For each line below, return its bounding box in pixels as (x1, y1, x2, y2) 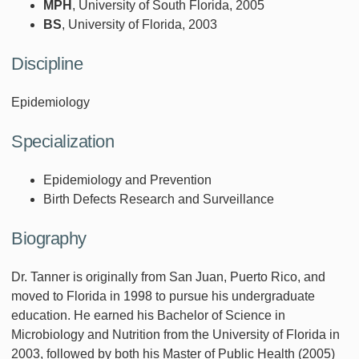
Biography (11, 228, 87, 248)
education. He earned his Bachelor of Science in (11, 308, 285, 322)
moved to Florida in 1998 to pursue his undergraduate (11, 288, 315, 303)
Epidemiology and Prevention (43, 172, 212, 187)
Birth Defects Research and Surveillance (43, 192, 274, 206)
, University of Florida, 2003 (62, 17, 217, 31)
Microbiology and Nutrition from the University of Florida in (11, 327, 340, 341)
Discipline (11, 53, 83, 74)
